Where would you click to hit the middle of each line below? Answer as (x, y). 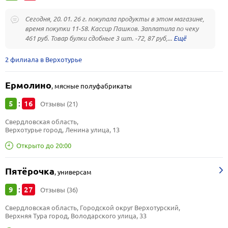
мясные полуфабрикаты (93, 86)
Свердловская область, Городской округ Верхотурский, (93, 208)
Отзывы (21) (59, 104)
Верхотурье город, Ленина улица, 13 (62, 130)
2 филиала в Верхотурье (44, 60)
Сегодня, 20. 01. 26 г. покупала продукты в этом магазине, (115, 19)
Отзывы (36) (59, 190)
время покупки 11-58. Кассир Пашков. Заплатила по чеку (112, 28)
